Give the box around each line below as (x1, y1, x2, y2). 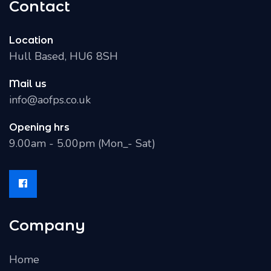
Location (9, 34, 53, 46)
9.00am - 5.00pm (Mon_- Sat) (9, 135, 155, 151)
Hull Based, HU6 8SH (9, 48, 118, 64)
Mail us (9, 77, 47, 90)
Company (9, 216, 85, 234)
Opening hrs (9, 121, 70, 133)
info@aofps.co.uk (9, 92, 91, 107)
